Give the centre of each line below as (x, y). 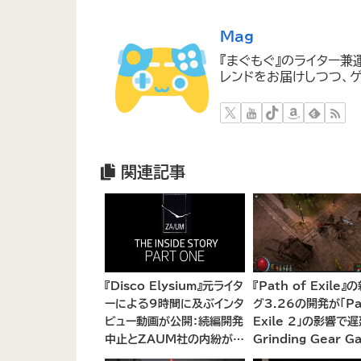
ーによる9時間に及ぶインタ (174, 304)
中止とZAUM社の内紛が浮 (174, 340)
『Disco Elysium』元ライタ (174, 286)
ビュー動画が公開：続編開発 (174, 322)
